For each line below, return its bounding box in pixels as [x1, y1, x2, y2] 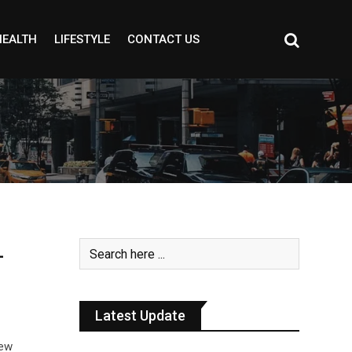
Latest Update [95, 307, 185, 324]
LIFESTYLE [53, 32, 110, 46]
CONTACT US [126, 32, 200, 46]
